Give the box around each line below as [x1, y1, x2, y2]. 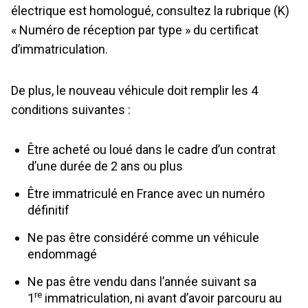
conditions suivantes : [11, 102, 131, 117]
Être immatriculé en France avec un [27, 186, 222, 201]
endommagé [27, 246, 97, 261]
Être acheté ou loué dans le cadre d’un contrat [27, 142, 276, 157]
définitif [27, 202, 69, 217]
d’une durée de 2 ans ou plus [27, 158, 183, 173]
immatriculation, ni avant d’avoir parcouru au [42, 290, 282, 305]
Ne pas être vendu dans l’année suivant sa [27, 274, 256, 289]
